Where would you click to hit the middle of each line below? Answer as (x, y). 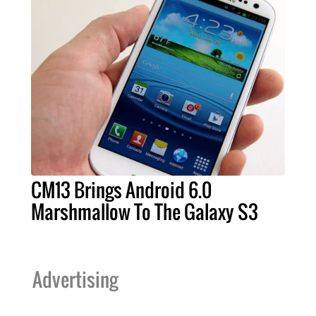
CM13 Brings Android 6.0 (121, 189)
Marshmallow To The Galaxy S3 (145, 211)
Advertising (75, 279)
